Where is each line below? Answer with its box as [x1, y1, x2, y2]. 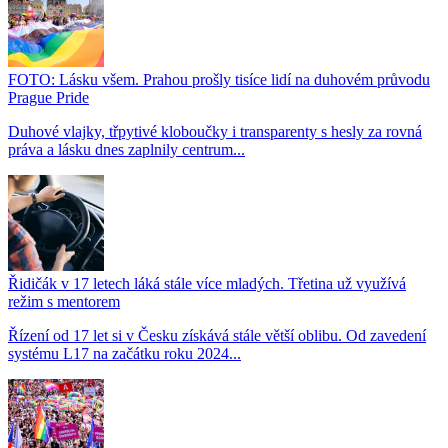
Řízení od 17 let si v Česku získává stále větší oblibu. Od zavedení [8, 326, 426, 344]
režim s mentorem [8, 292, 120, 310]
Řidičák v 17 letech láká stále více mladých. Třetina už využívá [8, 274, 406, 292]
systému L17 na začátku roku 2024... [8, 344, 241, 362]
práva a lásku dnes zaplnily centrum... [8, 140, 245, 158]
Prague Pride [8, 88, 89, 106]
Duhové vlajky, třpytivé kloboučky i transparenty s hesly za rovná [8, 122, 422, 140]
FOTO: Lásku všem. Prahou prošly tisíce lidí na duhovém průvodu [8, 70, 430, 88]
